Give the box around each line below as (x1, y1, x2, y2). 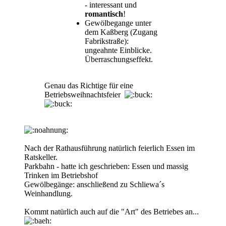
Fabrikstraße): (85, 36, 129, 45)
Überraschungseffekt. (85, 54, 153, 64)
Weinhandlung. (24, 189, 73, 198)
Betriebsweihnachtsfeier (44, 90, 125, 99)
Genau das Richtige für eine (44, 81, 133, 90)
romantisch (85, 9, 123, 18)
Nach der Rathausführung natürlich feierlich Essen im (24, 143, 195, 152)
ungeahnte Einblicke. (85, 45, 152, 54)
